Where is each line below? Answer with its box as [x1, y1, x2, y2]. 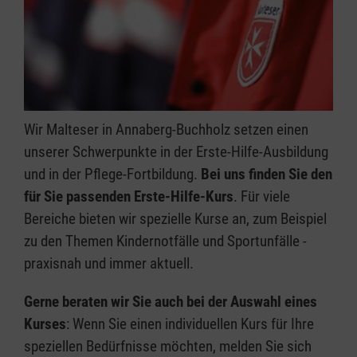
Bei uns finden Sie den [201, 165, 332, 184]
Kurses [24, 315, 66, 334]
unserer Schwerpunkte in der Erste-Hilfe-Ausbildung [24, 143, 328, 162]
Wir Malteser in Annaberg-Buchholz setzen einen [24, 120, 308, 139]
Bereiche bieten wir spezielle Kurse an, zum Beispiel [24, 210, 327, 229]
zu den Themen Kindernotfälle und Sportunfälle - [24, 232, 307, 251]
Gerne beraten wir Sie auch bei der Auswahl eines [24, 292, 317, 312]
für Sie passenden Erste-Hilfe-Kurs [24, 187, 233, 206]
